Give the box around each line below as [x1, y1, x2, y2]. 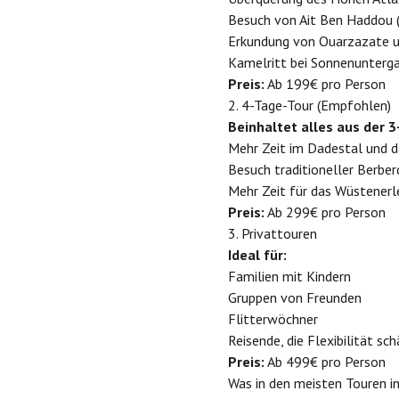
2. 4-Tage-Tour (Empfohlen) [228, 96, 391, 114]
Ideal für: [228, 246, 287, 264]
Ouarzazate [319, 32, 389, 50]
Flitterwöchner [228, 310, 318, 328]
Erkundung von [228, 32, 319, 50]
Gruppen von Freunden [228, 289, 362, 306]
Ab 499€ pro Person [265, 353, 386, 370]
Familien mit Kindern [228, 267, 351, 285]
